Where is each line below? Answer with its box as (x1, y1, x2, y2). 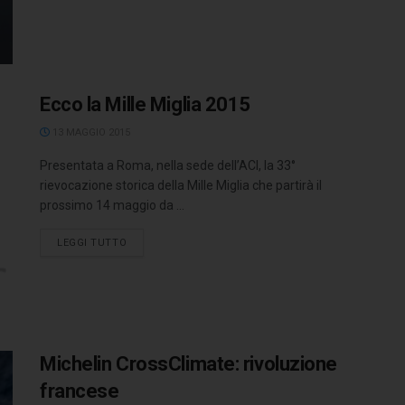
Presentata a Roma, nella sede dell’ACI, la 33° (40, 157, 296, 173)
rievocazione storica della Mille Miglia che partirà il (40, 177, 322, 193)
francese (40, 380, 119, 403)
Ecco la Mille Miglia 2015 (40, 92, 250, 116)
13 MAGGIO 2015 (50, 126, 130, 138)
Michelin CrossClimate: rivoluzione (40, 353, 338, 376)
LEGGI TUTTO (57, 236, 127, 249)
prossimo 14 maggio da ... (40, 197, 184, 212)
